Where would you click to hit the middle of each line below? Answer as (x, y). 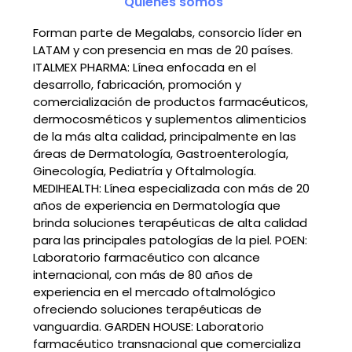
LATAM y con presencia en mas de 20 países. (163, 50)
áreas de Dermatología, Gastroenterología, (161, 154)
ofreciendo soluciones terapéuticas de (147, 310)
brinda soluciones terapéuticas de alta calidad (170, 223)
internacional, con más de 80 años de (143, 275)
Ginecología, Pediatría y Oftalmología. (145, 171)
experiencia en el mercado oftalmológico (154, 292)
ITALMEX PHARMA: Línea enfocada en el (145, 68)
